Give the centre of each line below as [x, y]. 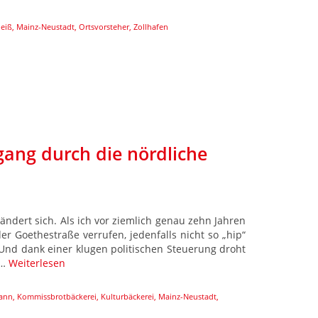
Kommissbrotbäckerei [57, 296]
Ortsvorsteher [104, 26]
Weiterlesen [37, 263]
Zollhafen [151, 26]
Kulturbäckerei [127, 296]
